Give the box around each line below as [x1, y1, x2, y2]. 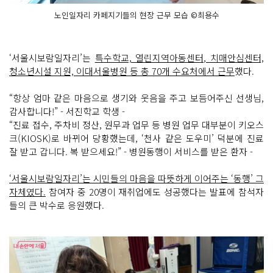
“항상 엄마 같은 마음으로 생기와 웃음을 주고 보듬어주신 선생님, [9, 91, 264, 104]
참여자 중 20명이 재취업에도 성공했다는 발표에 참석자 [46, 185, 264, 198]
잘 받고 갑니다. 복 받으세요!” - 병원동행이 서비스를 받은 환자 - [9, 144, 253, 158]
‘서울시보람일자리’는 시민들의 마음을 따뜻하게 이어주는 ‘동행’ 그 [9, 171, 264, 185]
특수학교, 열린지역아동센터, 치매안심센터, [94, 51, 264, 64]
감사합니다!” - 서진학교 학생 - [9, 104, 125, 118]
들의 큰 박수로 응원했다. [9, 198, 104, 211]
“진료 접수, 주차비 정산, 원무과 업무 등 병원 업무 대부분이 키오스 [9, 118, 264, 131]
